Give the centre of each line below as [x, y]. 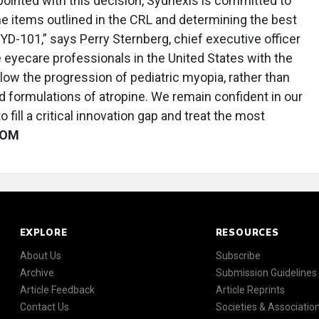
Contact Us [45, 307]
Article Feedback [57, 290]
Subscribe [238, 256]
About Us [41, 256]
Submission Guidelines [266, 273]
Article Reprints [250, 290]
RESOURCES [247, 232]
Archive [37, 273]
